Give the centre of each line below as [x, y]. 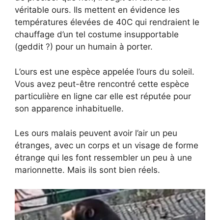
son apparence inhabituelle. [69, 108]
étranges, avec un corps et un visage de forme [107, 146]
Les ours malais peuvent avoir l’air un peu [96, 133]
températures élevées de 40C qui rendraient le [107, 22]
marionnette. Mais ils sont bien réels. [87, 170]
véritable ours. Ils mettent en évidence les [97, 10]
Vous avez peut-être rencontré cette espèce [102, 84]
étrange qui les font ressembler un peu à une [103, 158]
